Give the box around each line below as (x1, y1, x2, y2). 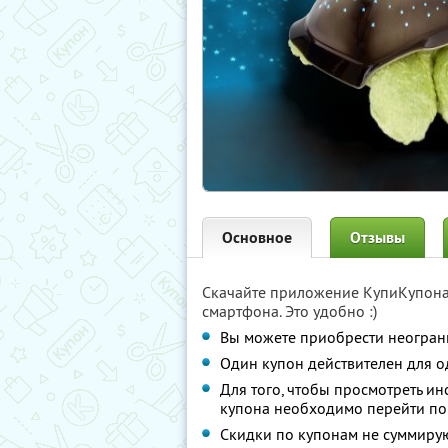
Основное (222, 227, 292, 248)
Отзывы (350, 227, 405, 248)
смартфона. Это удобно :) (202, 301, 377, 321)
